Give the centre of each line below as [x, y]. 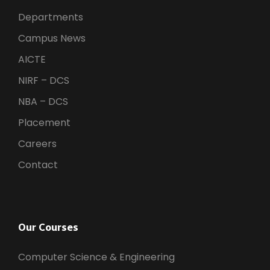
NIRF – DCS [44, 81]
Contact [38, 165]
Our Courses [48, 228]
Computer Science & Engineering [96, 257]
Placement [44, 123]
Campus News [52, 39]
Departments [51, 17]
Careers [37, 144]
